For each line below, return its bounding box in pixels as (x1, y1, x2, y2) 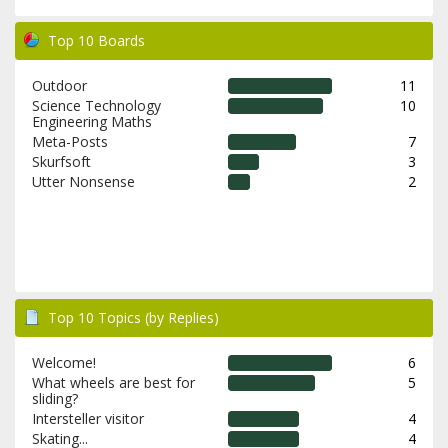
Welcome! (31, 353, 96, 373)
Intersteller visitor (31, 409, 144, 429)
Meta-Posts (31, 132, 108, 152)
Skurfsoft (31, 152, 91, 172)
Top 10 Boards (48, 31, 145, 51)
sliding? (31, 389, 78, 409)
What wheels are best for (31, 373, 195, 393)
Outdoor (31, 76, 87, 96)
